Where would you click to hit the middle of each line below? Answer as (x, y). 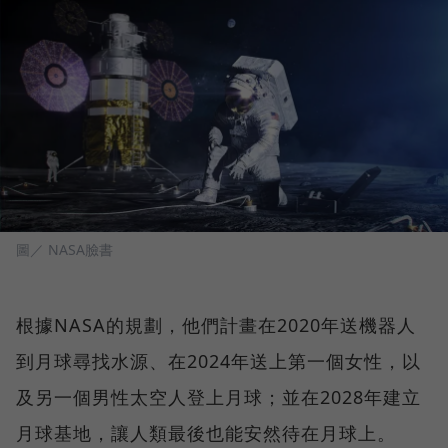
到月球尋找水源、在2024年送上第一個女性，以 (218, 361)
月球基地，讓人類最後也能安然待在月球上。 (206, 433)
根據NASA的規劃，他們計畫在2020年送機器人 (216, 325)
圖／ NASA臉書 (64, 250)
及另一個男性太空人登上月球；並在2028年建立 (218, 397)
